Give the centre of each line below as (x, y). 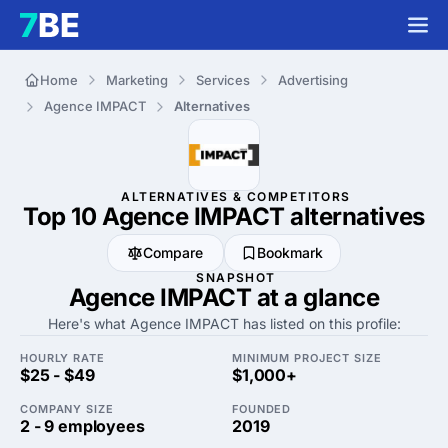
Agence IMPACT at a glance (224, 297)
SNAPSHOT (236, 277)
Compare (173, 252)
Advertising (313, 79)
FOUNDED (262, 409)
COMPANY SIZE (67, 409)
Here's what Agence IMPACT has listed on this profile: (224, 323)
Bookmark (290, 252)
